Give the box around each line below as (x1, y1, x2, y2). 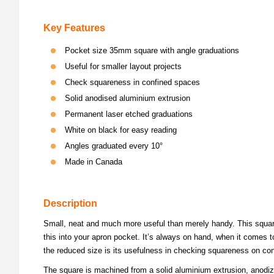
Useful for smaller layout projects (65, 62, 182, 72)
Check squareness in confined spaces (65, 78, 200, 87)
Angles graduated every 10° (65, 141, 163, 151)
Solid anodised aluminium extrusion (65, 94, 190, 103)
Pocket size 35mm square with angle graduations (65, 46, 239, 56)
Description (43, 198, 97, 209)
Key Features (43, 23, 105, 34)
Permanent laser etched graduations (65, 109, 193, 119)
